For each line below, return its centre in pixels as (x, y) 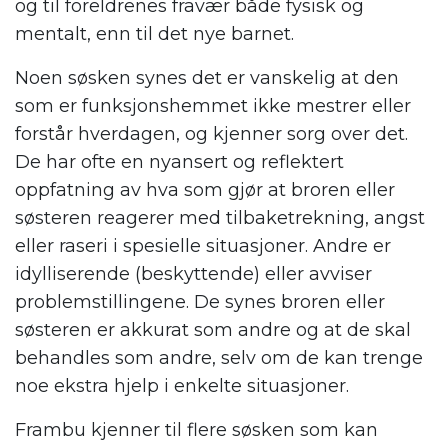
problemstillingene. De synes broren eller (200, 302)
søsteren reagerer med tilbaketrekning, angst (220, 218)
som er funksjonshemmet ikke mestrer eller (213, 106)
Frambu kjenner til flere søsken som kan (196, 430)
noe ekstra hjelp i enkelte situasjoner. (182, 386)
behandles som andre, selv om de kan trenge (219, 358)
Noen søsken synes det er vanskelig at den (207, 78)
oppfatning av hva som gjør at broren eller (205, 190)
